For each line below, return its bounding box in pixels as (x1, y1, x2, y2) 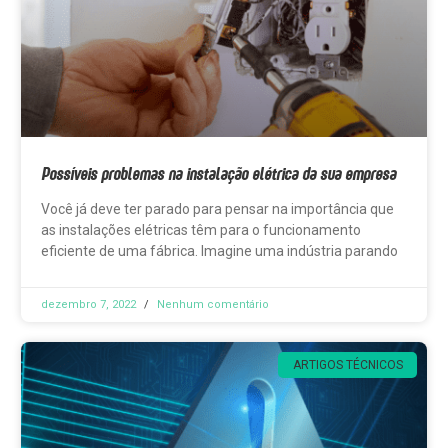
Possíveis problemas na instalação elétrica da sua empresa (41, 160, 396, 185)
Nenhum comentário (154, 297, 269, 311)
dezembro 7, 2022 (41, 297, 139, 311)
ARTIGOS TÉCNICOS (292, 357, 403, 372)
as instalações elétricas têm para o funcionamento (41, 221, 361, 238)
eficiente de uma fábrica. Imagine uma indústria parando (41, 242, 398, 259)
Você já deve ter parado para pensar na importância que (41, 200, 394, 217)
